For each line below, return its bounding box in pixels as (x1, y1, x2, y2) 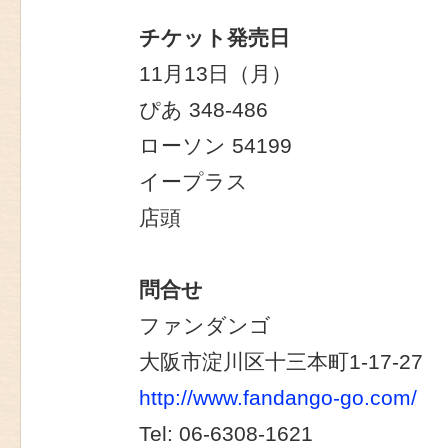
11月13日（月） (139, 62, 292, 87)
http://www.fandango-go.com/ (139, 386, 417, 411)
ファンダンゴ (139, 314, 271, 339)
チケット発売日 (139, 26, 290, 51)
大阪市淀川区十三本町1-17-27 (139, 350, 423, 375)
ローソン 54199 (139, 134, 292, 159)
